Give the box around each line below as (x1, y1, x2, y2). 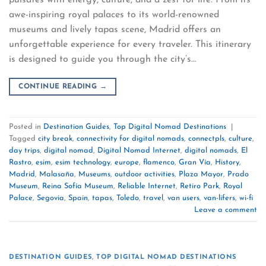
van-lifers (204, 194, 235, 202)
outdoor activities (115, 170, 175, 179)
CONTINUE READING (18, 83, 100, 90)
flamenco (143, 159, 175, 167)
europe (115, 159, 139, 167)
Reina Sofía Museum (42, 182, 113, 191)
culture (229, 135, 252, 143)
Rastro (9, 159, 31, 167)
